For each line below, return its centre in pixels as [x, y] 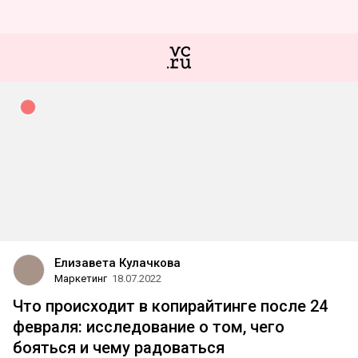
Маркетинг [81, 278]
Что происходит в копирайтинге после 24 [170, 306]
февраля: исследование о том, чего [149, 327]
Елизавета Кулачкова [117, 263]
